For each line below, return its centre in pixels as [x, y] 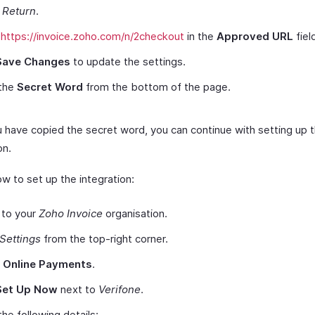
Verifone [120, 289]
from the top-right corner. [104, 239]
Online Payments [47, 264]
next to [78, 289]
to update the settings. [128, 62]
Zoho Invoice [71, 213]
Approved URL [255, 36]
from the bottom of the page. [157, 87]
